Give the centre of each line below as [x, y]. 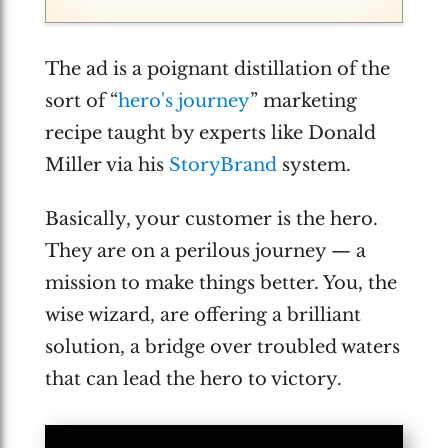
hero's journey [183, 100]
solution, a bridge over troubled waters [222, 347]
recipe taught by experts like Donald [210, 132]
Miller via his [106, 164]
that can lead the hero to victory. [193, 379]
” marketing [303, 100]
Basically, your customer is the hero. [211, 219]
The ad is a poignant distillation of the [217, 68]
